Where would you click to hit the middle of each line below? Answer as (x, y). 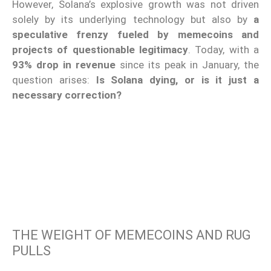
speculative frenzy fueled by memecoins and (135, 34)
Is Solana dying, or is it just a (174, 80)
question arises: (51, 80)
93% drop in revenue (64, 64)
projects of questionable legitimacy (100, 49)
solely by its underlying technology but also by (133, 19)
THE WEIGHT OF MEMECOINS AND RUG (132, 235)
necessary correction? (67, 95)
